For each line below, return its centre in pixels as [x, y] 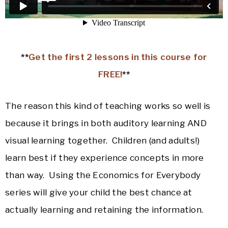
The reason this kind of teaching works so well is [108, 106]
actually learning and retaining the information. [104, 210]
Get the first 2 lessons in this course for [118, 57]
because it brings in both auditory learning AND [106, 123]
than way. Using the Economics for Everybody [103, 175]
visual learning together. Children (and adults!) [103, 141]
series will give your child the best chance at [99, 193]
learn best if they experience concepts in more [105, 158]
